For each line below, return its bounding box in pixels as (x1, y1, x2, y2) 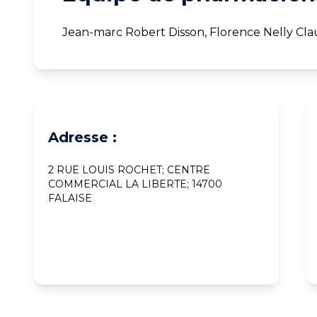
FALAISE (48, 191, 92, 204)
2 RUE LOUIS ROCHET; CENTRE (48, 163, 210, 176)
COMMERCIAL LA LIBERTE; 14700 (48, 177, 222, 190)
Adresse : (48, 128, 117, 146)
